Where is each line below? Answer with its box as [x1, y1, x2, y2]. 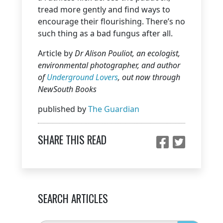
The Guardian [88, 103, 139, 114]
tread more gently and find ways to [38, 3, 170, 15]
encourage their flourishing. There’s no [38, 15, 185, 27]
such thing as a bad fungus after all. [38, 27, 173, 39]
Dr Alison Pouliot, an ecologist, [75, 47, 180, 59]
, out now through [118, 71, 180, 83]
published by [38, 103, 88, 114]
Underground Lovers [47, 71, 118, 83]
